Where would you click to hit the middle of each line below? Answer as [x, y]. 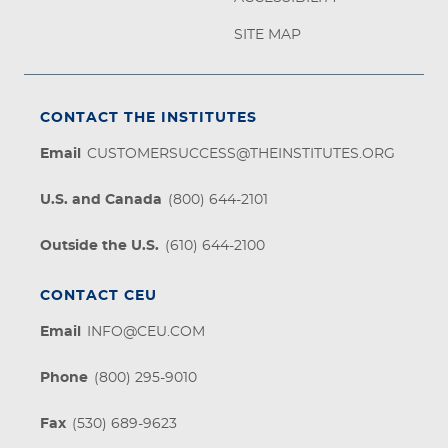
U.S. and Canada [101, 199]
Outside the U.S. [99, 245]
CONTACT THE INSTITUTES [148, 117]
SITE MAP [267, 34]
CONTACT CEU [98, 295]
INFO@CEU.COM [146, 331]
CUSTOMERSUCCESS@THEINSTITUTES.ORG [241, 153]
